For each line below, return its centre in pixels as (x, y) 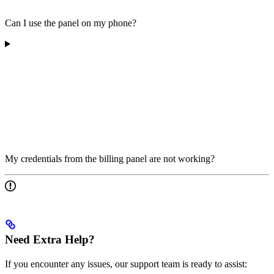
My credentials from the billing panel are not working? (110, 159)
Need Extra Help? (50, 239)
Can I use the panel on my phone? (71, 23)
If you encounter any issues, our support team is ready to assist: (126, 264)
